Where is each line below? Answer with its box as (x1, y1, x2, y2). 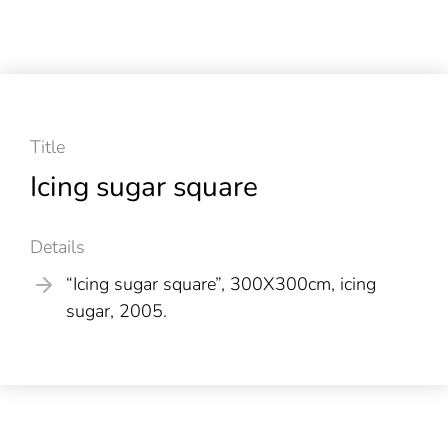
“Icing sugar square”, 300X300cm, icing (66, 272, 376, 297)
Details (30, 235, 85, 260)
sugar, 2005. (66, 299, 167, 324)
